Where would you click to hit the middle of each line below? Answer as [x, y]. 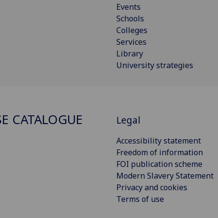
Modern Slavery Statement [165, 175]
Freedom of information [160, 152]
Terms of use [140, 199]
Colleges [132, 30]
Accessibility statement [159, 140]
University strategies [155, 65]
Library [130, 54]
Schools [130, 19]
